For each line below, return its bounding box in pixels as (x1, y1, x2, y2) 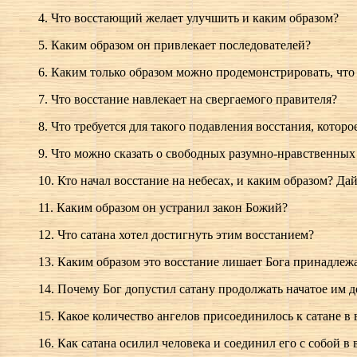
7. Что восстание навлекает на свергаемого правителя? (38, 92, 337, 107)
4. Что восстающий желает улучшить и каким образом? (38, 11, 339, 25)
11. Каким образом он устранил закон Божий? (38, 201, 288, 215)
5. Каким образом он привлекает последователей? (38, 38, 311, 53)
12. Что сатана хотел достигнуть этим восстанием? (38, 228, 314, 242)
